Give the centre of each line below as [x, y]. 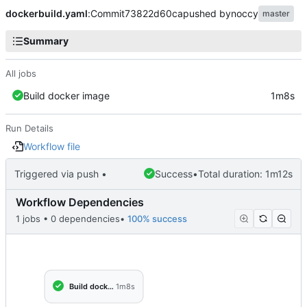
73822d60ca [154, 14]
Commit [108, 14]
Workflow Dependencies [80, 202]
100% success [157, 219]
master [276, 14]
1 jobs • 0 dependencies [68, 219]
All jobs [21, 74]
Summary [46, 41]
